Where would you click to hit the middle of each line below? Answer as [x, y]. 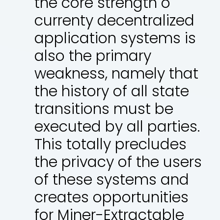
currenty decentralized [114, 20]
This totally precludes [110, 144]
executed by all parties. [117, 126]
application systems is [115, 38]
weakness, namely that [116, 73]
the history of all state [112, 91]
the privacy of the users [118, 162]
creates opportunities [111, 197]
